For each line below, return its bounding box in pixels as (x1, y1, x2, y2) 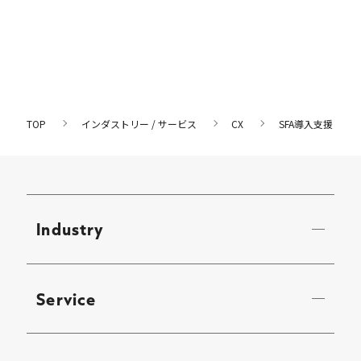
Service (36, 288, 96, 309)
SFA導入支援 (278, 116, 333, 131)
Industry (36, 218, 105, 240)
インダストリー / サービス (81, 116, 197, 131)
